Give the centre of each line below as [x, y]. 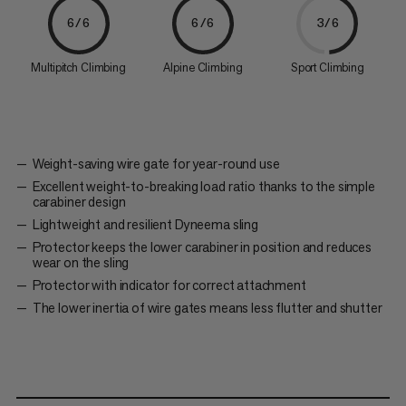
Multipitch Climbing [78, 68]
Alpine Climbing [203, 68]
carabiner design [79, 202]
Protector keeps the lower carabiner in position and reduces [202, 247]
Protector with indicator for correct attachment [169, 285]
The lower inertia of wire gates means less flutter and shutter [207, 308]
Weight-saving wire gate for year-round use [156, 164]
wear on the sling [81, 263]
